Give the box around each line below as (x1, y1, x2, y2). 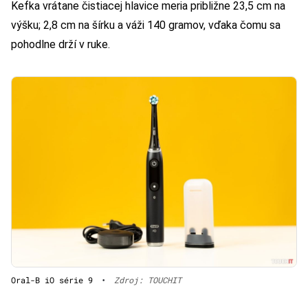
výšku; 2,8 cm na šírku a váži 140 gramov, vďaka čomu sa (11, 18, 280, 32)
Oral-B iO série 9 (11, 274, 93, 286)
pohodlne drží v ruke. (11, 37, 110, 51)
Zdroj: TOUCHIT (114, 274, 181, 286)
